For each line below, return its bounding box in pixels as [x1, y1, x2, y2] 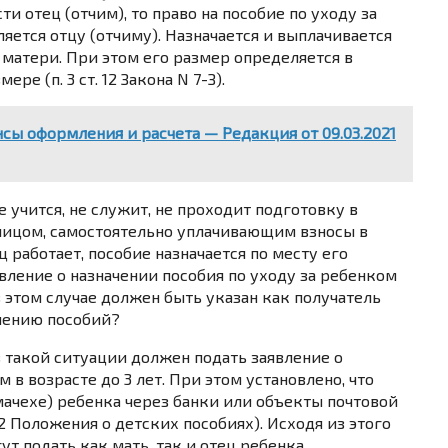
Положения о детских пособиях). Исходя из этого [6, 412, 391, 432]
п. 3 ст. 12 [51, 68, 117, 88]
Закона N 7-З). [117, 68, 225, 88]
